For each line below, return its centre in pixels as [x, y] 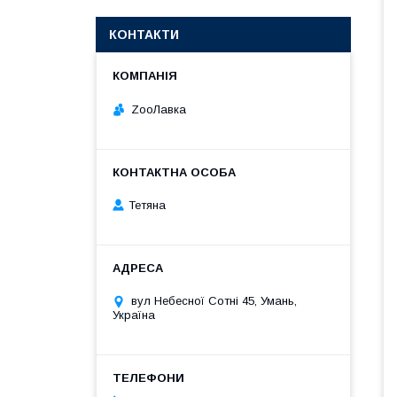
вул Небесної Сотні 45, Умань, [214, 301]
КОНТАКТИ [144, 35]
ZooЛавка [159, 109]
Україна [134, 315]
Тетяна [147, 206]
